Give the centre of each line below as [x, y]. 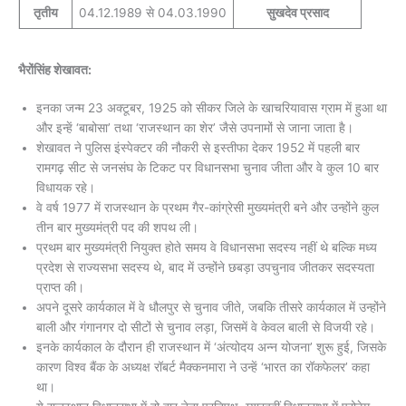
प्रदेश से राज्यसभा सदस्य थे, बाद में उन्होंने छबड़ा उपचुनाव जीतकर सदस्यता [205, 267]
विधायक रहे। [66, 187]
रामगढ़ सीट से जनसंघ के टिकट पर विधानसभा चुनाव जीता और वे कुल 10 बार [208, 167]
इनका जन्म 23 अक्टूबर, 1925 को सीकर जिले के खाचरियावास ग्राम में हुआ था [212, 107]
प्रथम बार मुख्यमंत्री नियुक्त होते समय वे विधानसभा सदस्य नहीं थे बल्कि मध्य [207, 247]
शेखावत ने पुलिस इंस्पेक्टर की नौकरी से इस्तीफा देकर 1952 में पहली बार [198, 147]
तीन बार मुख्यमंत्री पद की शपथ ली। [117, 227]
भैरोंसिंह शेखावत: [55, 69]
